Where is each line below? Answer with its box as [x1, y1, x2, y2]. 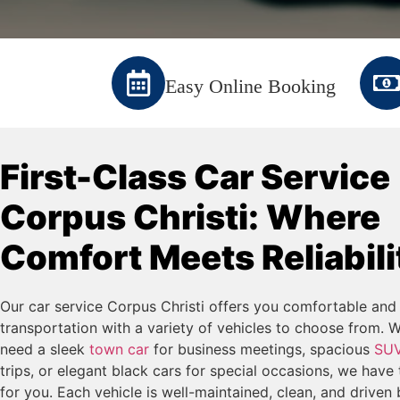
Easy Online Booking [164, 75, 336, 97]
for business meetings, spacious [149, 340, 374, 358]
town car [89, 340, 149, 358]
